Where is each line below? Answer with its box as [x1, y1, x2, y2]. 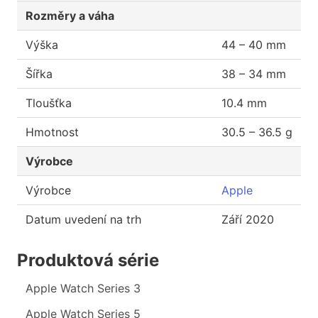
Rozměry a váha [26, 9, 114, 23]
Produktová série [17, 250, 159, 271]
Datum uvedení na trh [26, 212, 141, 227]
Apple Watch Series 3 [26, 281, 141, 296]
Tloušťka [26, 96, 72, 111]
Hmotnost [26, 125, 79, 140]
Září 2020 [221, 212, 274, 227]
